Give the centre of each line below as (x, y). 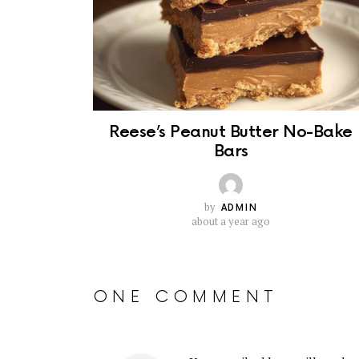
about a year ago (231, 222)
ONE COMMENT (186, 297)
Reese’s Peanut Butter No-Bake (231, 133)
